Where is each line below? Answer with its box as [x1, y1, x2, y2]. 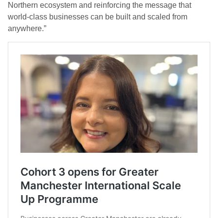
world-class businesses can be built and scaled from [8, 13, 187, 21]
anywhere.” [8, 24, 46, 33]
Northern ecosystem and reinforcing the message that [8, 1, 191, 10]
